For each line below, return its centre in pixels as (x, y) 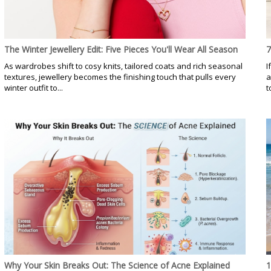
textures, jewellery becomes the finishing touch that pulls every (120, 77)
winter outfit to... (33, 87)
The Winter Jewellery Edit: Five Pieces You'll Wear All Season (121, 49)
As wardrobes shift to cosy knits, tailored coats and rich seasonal (123, 66)
